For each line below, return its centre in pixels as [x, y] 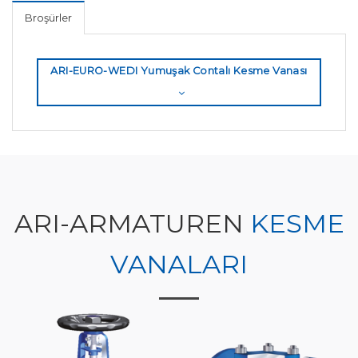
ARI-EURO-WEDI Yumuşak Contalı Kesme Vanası [179, 71]
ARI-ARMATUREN [132, 224]
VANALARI [179, 265]
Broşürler [48, 18]
